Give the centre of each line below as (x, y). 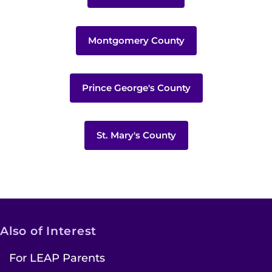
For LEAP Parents (57, 258)
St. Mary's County (136, 135)
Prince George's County (136, 88)
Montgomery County (136, 40)
